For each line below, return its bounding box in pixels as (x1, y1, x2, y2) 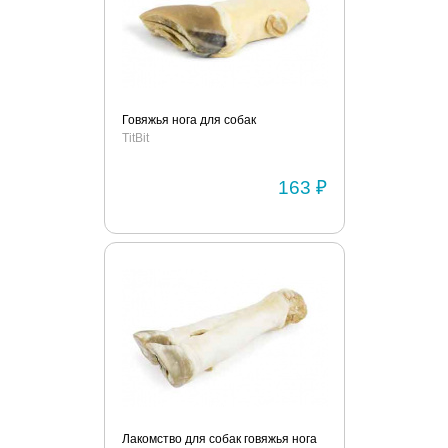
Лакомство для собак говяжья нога (121, 432, 317, 446)
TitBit (121, 131, 149, 145)
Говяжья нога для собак (121, 113, 256, 127)
